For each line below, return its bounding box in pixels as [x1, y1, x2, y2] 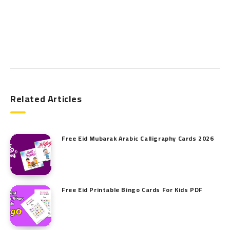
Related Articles [10, 90, 82, 107]
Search [10, 44, 31, 56]
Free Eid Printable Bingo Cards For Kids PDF [62, 183, 203, 196]
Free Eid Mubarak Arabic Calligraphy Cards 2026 [62, 132, 214, 144]
